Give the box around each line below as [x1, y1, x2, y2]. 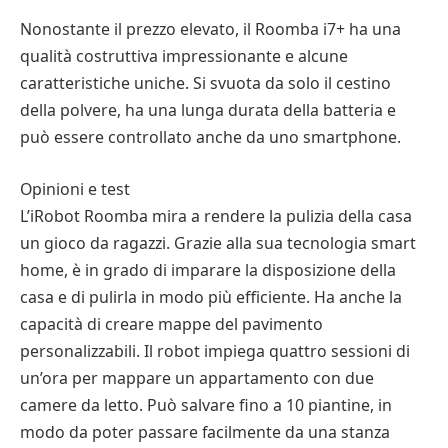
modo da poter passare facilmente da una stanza [20, 420, 390, 443]
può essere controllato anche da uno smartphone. [20, 126, 401, 149]
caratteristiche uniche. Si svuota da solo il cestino [20, 72, 391, 95]
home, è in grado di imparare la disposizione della [20, 258, 396, 281]
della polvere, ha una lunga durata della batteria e [20, 99, 396, 122]
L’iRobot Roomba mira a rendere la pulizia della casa [20, 204, 412, 227]
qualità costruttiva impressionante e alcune [20, 45, 348, 68]
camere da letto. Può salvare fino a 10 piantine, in [20, 393, 392, 416]
